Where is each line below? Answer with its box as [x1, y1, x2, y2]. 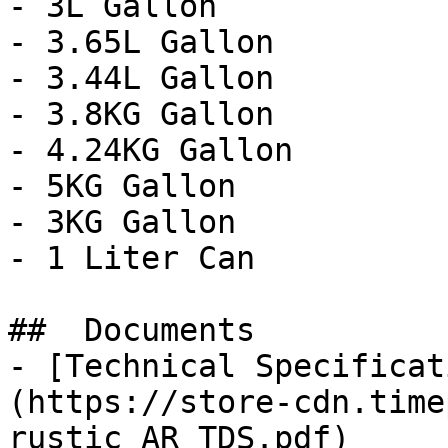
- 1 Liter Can [8, 240, 255, 276]
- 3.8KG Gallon [8, 96, 274, 132]
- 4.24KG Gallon [8, 132, 293, 168]
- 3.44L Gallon [8, 60, 274, 96]
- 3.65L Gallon [8, 24, 274, 60]
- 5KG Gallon [8, 168, 236, 204]
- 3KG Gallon [8, 204, 236, 240]
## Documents [8, 312, 274, 348]
